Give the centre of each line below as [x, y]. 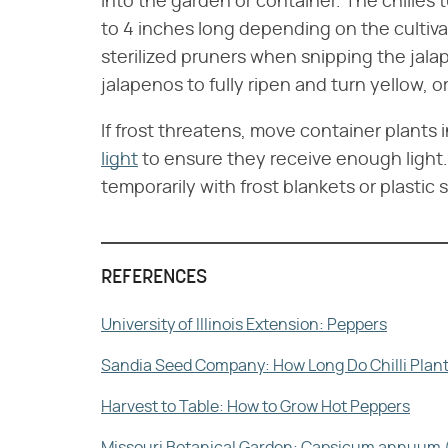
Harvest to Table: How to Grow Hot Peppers [255, 407]
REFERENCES [154, 278]
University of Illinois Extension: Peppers [244, 325]
